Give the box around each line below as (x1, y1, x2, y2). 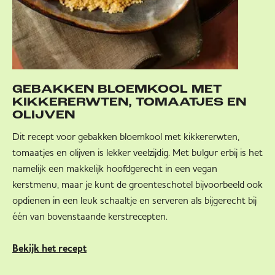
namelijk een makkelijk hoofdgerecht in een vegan (12, 162, 217, 175)
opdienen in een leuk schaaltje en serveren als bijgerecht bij (12, 194, 257, 207)
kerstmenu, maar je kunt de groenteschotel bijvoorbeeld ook (12, 178, 263, 191)
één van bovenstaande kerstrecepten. (12, 210, 168, 223)
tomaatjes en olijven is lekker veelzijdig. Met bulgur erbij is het (12, 146, 263, 159)
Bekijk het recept (12, 244, 87, 255)
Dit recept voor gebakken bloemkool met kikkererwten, (12, 130, 239, 143)
